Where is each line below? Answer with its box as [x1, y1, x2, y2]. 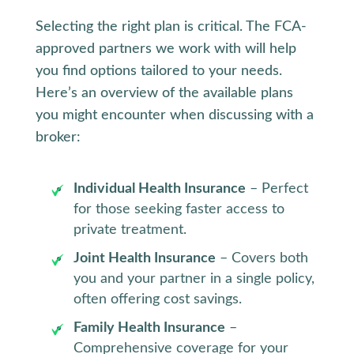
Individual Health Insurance [73, 182, 246, 197]
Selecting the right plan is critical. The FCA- [35, 20, 307, 35]
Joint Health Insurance [73, 251, 216, 266]
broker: [35, 130, 81, 145]
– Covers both [215, 251, 308, 266]
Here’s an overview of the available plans [35, 86, 293, 101]
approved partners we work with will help [35, 42, 296, 57]
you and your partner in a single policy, [73, 272, 314, 287]
